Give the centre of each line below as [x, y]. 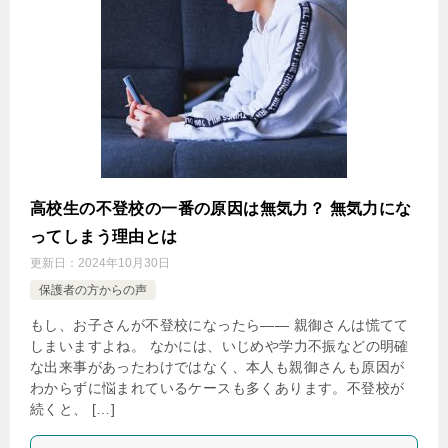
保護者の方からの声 [93, 290]
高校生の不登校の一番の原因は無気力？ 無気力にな [221, 208]
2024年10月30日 [124, 263]
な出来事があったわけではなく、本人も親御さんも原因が [217, 367]
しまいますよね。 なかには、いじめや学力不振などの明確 [219, 346]
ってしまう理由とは [104, 236]
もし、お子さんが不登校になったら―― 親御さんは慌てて [219, 325]
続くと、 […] [73, 409]
